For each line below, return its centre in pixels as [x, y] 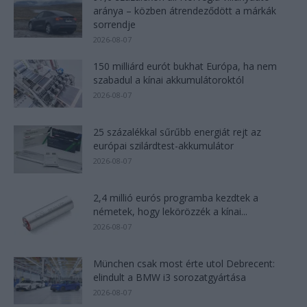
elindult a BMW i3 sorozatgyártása [170, 277]
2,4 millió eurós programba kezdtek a [176, 197]
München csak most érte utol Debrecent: [184, 263]
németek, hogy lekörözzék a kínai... [170, 211]
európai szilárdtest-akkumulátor [163, 145]
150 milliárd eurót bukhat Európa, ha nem [185, 66]
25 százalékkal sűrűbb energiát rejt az [177, 132]
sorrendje [114, 24]
